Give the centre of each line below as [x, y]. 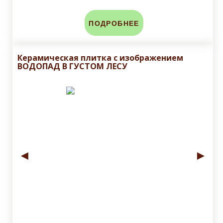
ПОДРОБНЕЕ [114, 24]
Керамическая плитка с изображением [100, 58]
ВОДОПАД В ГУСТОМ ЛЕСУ [72, 66]
